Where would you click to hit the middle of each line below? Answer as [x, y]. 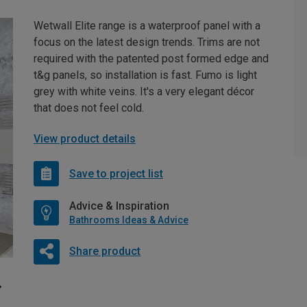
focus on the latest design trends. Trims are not [147, 42]
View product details [85, 139]
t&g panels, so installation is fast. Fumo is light [145, 75]
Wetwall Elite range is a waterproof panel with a [147, 26]
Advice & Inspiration [119, 206]
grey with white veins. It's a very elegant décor [144, 92]
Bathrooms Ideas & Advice [129, 220]
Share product [105, 251]
